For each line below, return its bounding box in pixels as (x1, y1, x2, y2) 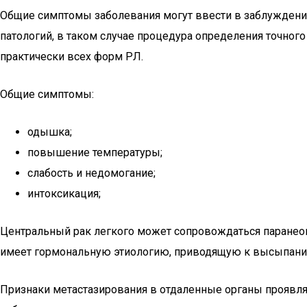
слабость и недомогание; (27, 167, 156, 180)
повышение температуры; (27, 146, 162, 159)
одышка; (27, 125, 72, 138)
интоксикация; (27, 187, 101, 200)
